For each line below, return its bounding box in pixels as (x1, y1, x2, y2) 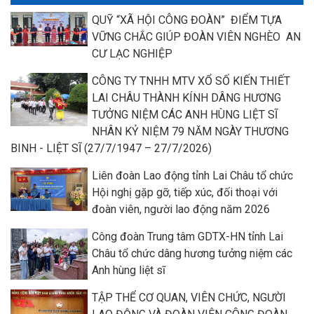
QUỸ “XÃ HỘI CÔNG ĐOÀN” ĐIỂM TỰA (92, 13, 282, 27)
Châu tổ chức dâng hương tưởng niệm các (92, 246, 292, 260)
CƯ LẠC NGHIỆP (92, 46, 172, 60)
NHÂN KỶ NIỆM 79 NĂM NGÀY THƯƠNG (92, 124, 289, 138)
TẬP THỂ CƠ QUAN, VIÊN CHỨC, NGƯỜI (92, 290, 286, 304)
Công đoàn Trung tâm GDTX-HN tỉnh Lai (92, 229, 283, 243)
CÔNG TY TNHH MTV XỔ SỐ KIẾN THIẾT (92, 74, 290, 88)
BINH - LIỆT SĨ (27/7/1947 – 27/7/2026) (11, 141, 212, 155)
